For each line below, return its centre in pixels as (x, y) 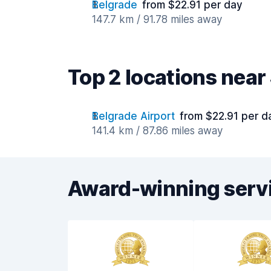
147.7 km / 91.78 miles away (157, 19)
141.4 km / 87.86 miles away (157, 131)
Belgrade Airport (133, 116)
